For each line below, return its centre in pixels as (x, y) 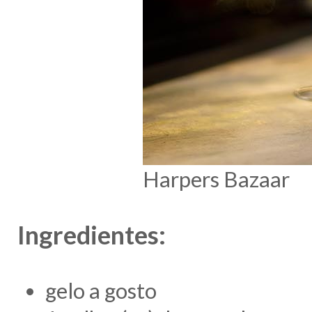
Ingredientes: (92, 234)
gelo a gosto (101, 290)
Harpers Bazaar (216, 179)
